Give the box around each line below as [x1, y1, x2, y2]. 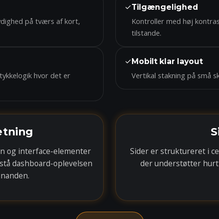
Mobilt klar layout [131, 57, 203, 66]
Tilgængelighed [131, 2, 198, 12]
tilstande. [131, 28, 161, 38]
